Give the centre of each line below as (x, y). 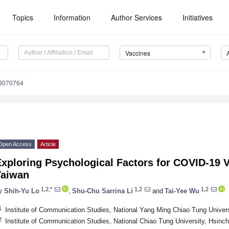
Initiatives (198, 17)
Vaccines (138, 53)
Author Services (137, 17)
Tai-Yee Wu (182, 191)
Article (48, 144)
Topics (23, 17)
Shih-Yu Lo (22, 191)
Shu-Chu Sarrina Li (102, 191)
